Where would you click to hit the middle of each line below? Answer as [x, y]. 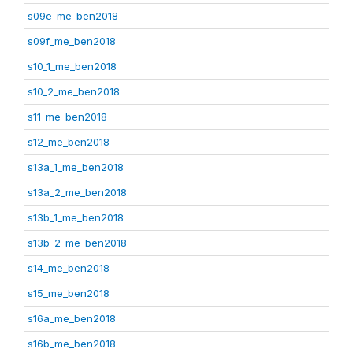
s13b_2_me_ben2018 [77, 243]
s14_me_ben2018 [69, 268]
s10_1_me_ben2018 [72, 66]
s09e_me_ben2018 [73, 16]
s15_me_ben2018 [69, 293]
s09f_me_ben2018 [72, 41]
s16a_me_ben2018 [72, 318]
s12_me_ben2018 [69, 142]
